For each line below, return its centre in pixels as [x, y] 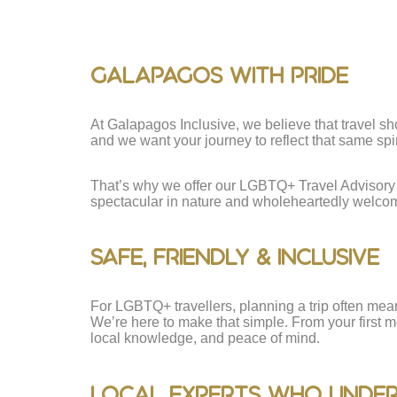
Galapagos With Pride [219, 76]
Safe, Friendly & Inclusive [235, 257]
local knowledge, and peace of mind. [205, 339]
